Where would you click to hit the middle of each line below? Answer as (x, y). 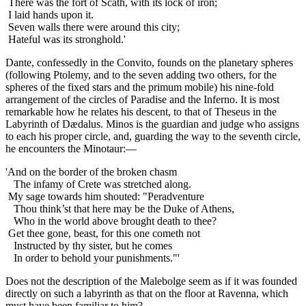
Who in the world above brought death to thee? (111, 221)
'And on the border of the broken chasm (91, 172)
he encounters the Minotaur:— (71, 149)
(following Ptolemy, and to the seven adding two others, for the (141, 75)
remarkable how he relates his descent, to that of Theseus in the (141, 112)
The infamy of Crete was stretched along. (98, 184)
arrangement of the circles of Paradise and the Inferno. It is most (142, 100)
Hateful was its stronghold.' (66, 40)
